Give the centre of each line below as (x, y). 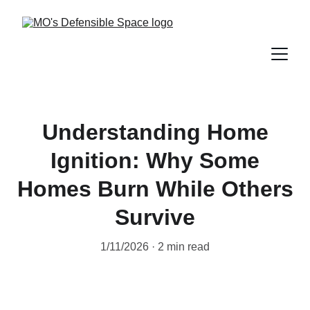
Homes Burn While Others (155, 189)
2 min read (184, 247)
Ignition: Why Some (155, 161)
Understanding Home (155, 132)
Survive (155, 217)
